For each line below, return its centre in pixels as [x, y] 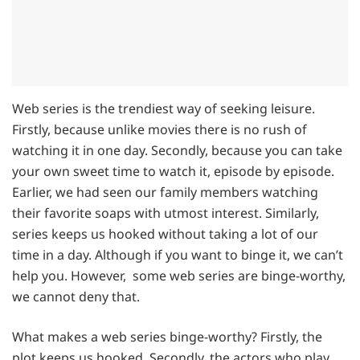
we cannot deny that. [78, 296]
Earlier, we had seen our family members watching [165, 192]
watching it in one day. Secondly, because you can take [177, 150]
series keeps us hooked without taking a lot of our [165, 233]
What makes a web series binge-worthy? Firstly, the [167, 336]
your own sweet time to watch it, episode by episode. [173, 171]
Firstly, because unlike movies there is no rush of [160, 129]
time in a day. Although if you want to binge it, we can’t [178, 254]
